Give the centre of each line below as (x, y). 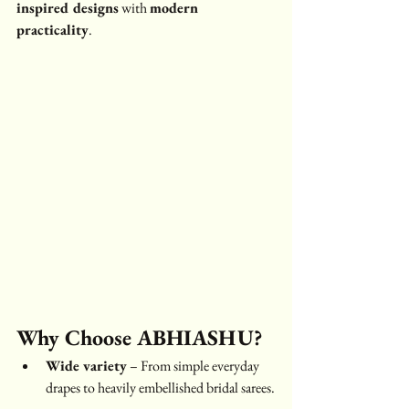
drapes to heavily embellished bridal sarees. (160, 387)
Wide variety (86, 365)
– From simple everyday (194, 365)
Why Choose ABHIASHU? (139, 337)
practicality (52, 29)
